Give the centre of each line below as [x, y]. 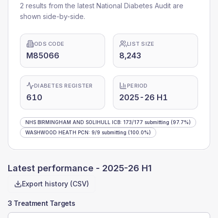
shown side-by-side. [53, 16]
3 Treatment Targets [42, 203]
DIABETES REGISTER [64, 86]
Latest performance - [55, 168]
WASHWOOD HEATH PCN [57, 132]
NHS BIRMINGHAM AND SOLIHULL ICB [73, 122]
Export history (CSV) [55, 184]
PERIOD [137, 86]
